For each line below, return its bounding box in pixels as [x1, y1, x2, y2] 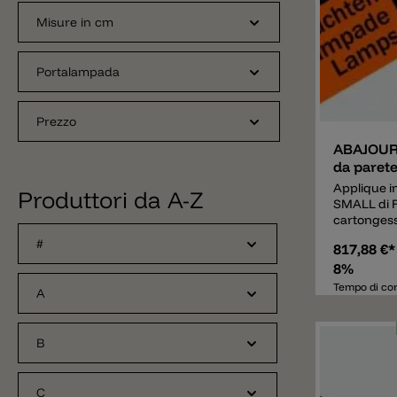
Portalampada [36, 64, 120, 80]
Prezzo [36, 113, 76, 129]
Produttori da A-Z [18, 185, 204, 214]
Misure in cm [36, 14, 113, 30]
